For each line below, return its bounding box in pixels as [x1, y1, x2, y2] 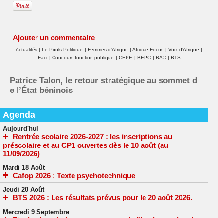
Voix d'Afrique [168, 46, 199, 52]
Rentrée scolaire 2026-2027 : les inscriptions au [13, 132, 172, 141]
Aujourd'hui [3, 125, 38, 132]
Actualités [16, 46, 39, 52]
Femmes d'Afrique [88, 46, 128, 52]
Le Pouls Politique [42, 46, 83, 52]
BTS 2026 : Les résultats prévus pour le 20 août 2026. [13, 193, 192, 202]
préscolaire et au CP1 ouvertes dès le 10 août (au [3, 141, 168, 149]
